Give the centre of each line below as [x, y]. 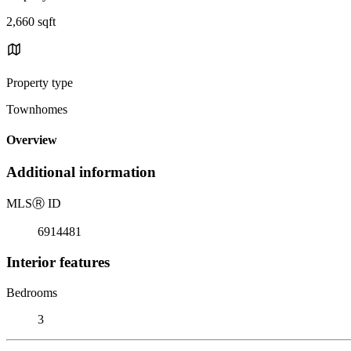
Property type [40, 82]
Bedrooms [32, 292]
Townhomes [37, 109]
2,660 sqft [31, 21]
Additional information [81, 172]
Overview [32, 140]
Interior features [58, 262]
